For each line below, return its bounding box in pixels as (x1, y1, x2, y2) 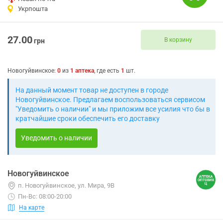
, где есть (94, 67, 121, 74)
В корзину (164, 36, 192, 43)
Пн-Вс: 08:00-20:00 (18, 193, 72, 200)
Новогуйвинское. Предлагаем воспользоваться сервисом (15, 96, 205, 104)
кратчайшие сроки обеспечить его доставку (15, 114, 160, 122)
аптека (75, 67, 94, 74)
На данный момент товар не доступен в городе (15, 86, 168, 94)
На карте (19, 204, 44, 211)
